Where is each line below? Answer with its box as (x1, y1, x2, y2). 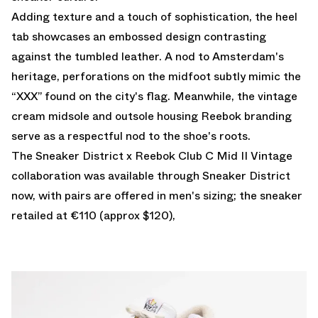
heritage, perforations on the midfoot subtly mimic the (11, 67, 301, 84)
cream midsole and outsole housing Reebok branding (11, 107, 292, 124)
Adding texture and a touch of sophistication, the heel (11, 8, 297, 25)
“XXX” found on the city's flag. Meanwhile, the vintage (11, 87, 297, 104)
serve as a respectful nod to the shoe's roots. (11, 127, 251, 144)
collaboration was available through (11, 167, 202, 184)
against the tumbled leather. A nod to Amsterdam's (11, 48, 284, 65)
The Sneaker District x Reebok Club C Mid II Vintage (11, 147, 292, 164)
